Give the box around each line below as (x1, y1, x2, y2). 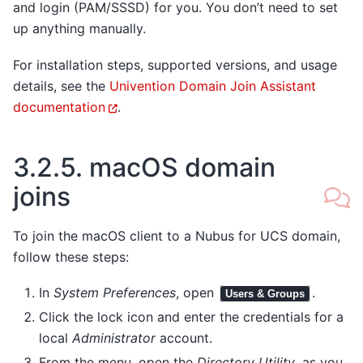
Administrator (72, 330, 156, 347)
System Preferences (53, 284, 176, 301)
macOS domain (89, 151, 275, 183)
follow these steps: (13, 248, 129, 265)
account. (156, 330, 212, 347)
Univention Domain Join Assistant (109, 77, 316, 94)
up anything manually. (13, 20, 146, 37)
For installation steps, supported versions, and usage (13, 56, 337, 73)
